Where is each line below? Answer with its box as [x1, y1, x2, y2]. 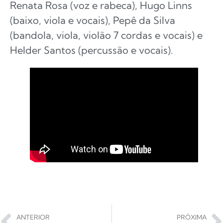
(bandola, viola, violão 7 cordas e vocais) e [10, 29, 203, 42]
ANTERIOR [16, 213, 50, 222]
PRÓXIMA [177, 213, 207, 222]
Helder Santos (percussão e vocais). [10, 44, 173, 57]
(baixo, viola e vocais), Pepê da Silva [10, 14, 175, 27]
